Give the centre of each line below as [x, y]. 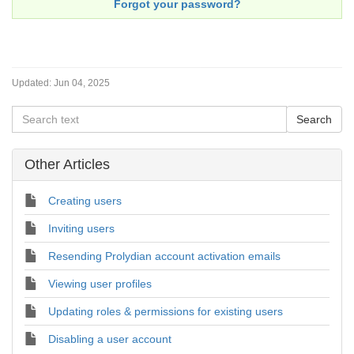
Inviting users [81, 228]
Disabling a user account [110, 339]
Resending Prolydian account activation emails [164, 256]
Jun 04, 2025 [82, 83]
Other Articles [67, 164]
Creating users [85, 200]
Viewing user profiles [100, 283]
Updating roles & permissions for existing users [166, 311]
